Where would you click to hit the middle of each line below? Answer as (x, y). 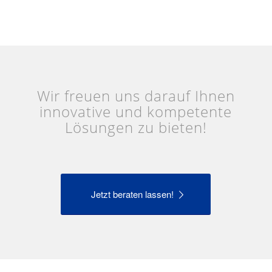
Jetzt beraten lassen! (134, 194)
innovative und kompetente (136, 111)
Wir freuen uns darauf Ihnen (136, 95)
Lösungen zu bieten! (136, 127)
